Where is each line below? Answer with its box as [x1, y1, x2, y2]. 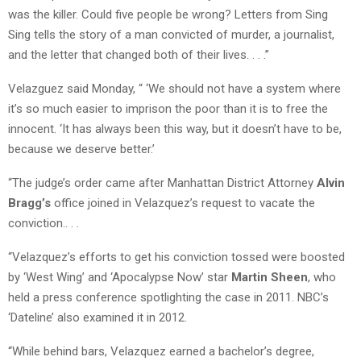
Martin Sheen [231, 269, 308, 284]
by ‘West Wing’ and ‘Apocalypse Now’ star [8, 269, 231, 284]
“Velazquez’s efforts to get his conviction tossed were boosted [8, 249, 345, 264]
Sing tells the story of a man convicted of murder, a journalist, [8, 27, 334, 42]
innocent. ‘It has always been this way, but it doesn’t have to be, [8, 121, 342, 136]
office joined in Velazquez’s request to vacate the [54, 195, 315, 210]
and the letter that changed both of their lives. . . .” [8, 47, 269, 62]
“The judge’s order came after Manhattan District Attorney [8, 175, 317, 190]
